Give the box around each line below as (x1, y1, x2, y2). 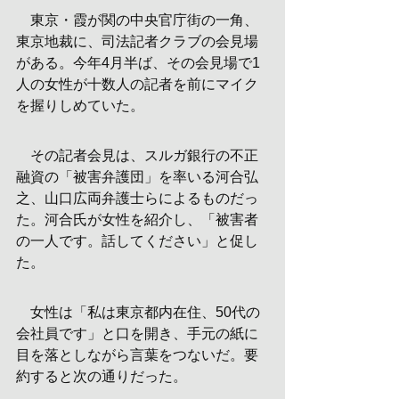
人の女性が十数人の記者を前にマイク (16, 77, 258, 92)
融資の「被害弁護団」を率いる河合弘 (16, 169, 258, 184)
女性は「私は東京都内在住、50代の (16, 305, 260, 320)
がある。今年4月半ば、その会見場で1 (16, 55, 260, 70)
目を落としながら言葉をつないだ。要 (16, 347, 258, 362)
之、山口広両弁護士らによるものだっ (16, 191, 258, 206)
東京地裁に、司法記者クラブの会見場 (16, 34, 258, 49)
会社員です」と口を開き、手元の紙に (16, 326, 258, 341)
